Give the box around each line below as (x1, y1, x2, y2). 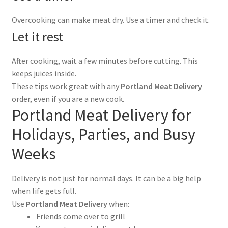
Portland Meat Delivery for (11, 104, 191, 125)
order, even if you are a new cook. (11, 93, 124, 104)
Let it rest (11, 28, 63, 45)
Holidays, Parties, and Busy (11, 124, 195, 145)
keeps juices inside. (11, 68, 76, 78)
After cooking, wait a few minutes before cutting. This (11, 55, 198, 66)
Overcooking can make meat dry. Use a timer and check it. (11, 14, 210, 25)
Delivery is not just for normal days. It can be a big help (11, 173, 201, 183)
